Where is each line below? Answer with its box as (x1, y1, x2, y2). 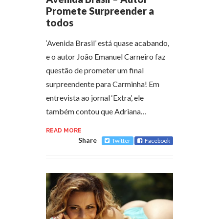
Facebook (145, 136, 170, 144)
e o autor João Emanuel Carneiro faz (46, 51, 166, 61)
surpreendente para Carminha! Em (46, 79, 159, 88)
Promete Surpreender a (46, 4, 154, 17)
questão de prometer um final (46, 65, 144, 75)
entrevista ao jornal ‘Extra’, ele (46, 92, 144, 102)
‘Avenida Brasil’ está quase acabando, (46, 38, 169, 47)
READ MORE (46, 127, 82, 134)
